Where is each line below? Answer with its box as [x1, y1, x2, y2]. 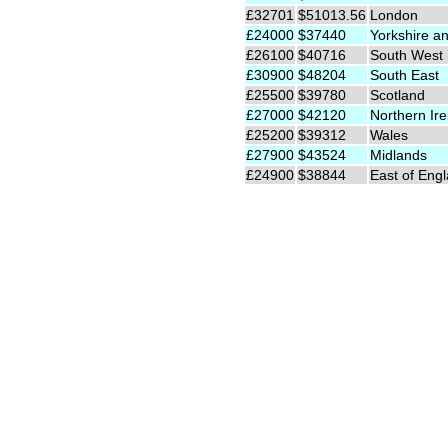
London [370, 6, 418, 23]
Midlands [370, 146, 427, 163]
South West [370, 46, 443, 63]
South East [370, 66, 439, 83]
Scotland [370, 86, 425, 103]
